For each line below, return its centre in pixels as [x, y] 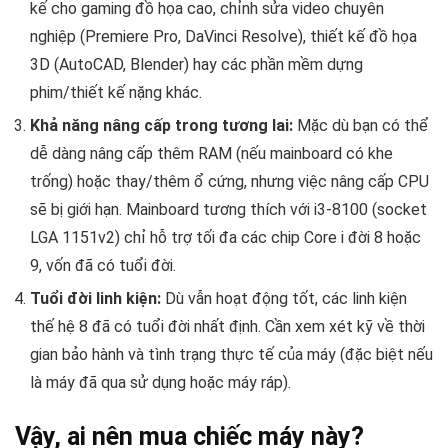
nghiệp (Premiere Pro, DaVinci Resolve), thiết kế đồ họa [223, 36]
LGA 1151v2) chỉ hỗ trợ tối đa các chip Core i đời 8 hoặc [225, 237]
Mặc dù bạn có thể [360, 125]
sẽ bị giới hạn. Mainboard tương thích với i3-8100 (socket [228, 209]
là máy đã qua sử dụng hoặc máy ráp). [160, 382]
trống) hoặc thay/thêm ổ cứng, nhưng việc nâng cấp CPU [229, 181]
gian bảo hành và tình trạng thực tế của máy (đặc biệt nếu [231, 354]
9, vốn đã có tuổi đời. [103, 265]
